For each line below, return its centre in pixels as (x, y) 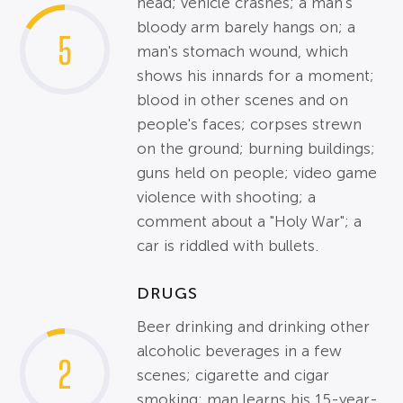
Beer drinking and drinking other (254, 327)
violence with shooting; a (227, 197)
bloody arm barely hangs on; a (246, 27)
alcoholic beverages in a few (240, 351)
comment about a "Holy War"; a (250, 222)
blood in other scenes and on (243, 100)
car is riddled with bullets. (228, 246)
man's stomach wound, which (243, 52)
